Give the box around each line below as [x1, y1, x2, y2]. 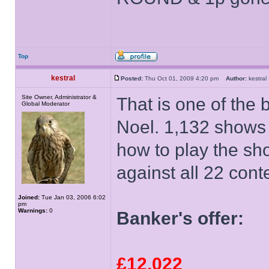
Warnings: [18, 207, 47, 214]
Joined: [18, 194, 40, 201]
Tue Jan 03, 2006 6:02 [40, 194, 106, 201]
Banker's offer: [116, 208, 244, 228]
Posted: [121, 75, 143, 82]
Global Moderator [22, 100, 70, 107]
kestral [51, 74, 75, 82]
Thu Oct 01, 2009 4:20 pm [143, 75, 226, 82]
